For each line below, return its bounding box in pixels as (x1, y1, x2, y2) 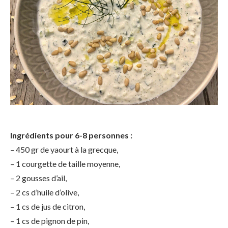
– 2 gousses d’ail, (10, 173, 67, 183)
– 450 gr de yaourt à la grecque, (10, 145, 118, 154)
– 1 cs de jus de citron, (10, 202, 85, 211)
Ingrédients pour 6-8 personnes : (10, 130, 132, 140)
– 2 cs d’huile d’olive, (10, 187, 79, 197)
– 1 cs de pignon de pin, (10, 216, 89, 225)
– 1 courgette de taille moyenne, (10, 159, 120, 168)
